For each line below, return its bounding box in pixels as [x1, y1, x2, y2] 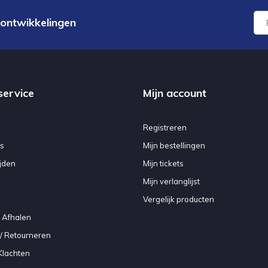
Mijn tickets [143, 158, 184, 168]
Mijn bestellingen [143, 140, 205, 150]
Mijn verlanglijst [143, 176, 200, 186]
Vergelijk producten [143, 194, 214, 204]
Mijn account [143, 86, 206, 100]
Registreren [143, 122, 187, 132]
